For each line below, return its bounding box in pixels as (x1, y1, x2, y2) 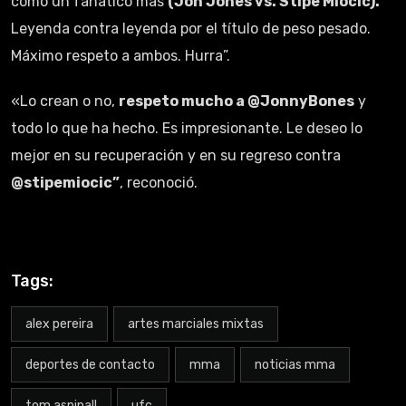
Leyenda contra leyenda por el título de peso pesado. (11, 19, 371, 37)
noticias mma (255, 356, 335, 372)
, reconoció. (120, 173, 198, 191)
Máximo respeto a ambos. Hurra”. (11, 46, 230, 64)
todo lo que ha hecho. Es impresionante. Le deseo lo (11, 119, 362, 137)
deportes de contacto (25, 356, 155, 372)
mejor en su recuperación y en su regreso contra (11, 146, 341, 164)
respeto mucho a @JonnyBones (119, 92, 354, 110)
